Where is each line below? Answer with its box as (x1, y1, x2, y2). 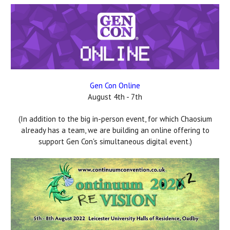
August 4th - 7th (88, 92, 142, 102)
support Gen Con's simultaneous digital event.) (38, 137, 192, 146)
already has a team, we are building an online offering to (21, 125, 209, 135)
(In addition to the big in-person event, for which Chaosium (18, 114, 212, 124)
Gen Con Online (90, 81, 140, 90)
